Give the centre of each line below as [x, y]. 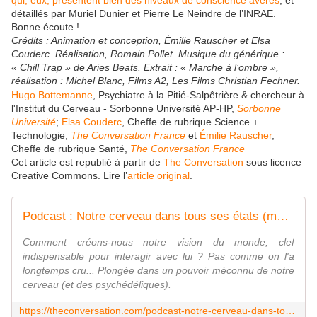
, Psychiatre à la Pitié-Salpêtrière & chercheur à [198, 95]
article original [158, 176]
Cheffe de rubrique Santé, [71, 149]
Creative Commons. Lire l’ [69, 176]
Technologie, [41, 136]
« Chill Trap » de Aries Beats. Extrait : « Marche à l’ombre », [145, 68]
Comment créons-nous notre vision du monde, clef [158, 242]
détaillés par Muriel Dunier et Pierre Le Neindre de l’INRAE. [144, 14]
